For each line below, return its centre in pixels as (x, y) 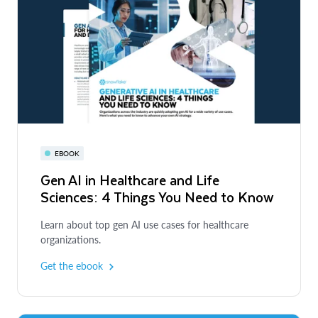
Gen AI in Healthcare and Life (130, 180)
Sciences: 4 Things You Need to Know (157, 197)
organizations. (71, 239)
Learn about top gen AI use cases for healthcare (144, 224)
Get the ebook (72, 265)
